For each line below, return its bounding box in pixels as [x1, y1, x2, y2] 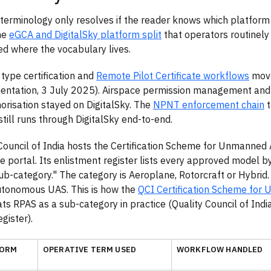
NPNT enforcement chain [153, 98, 264, 111]
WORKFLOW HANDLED [177, 244, 263, 255]
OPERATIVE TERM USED [43, 244, 137, 255]
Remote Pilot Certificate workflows [96, 69, 249, 82]
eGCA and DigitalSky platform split [9, 28, 162, 41]
